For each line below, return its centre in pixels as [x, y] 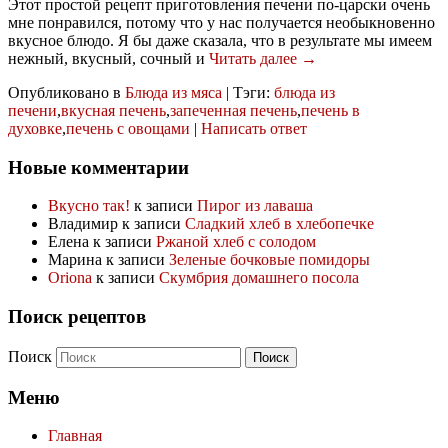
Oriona [70, 278]
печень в [330, 110]
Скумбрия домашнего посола [259, 278]
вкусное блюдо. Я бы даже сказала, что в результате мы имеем [220, 40]
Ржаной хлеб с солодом [236, 242]
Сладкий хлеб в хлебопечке [279, 224]
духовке [35, 128]
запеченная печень [233, 110]
